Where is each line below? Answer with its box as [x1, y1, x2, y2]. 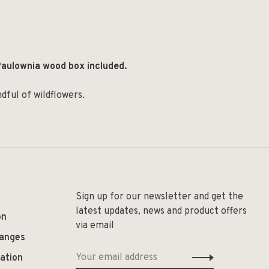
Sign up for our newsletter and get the [76, 191, 243, 203]
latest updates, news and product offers [76, 205, 247, 217]
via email [76, 220, 114, 232]
